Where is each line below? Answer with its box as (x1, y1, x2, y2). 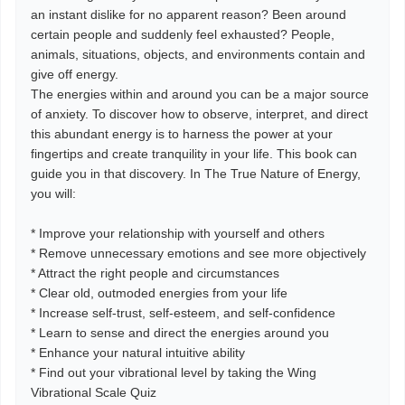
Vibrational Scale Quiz (31, 385, 156, 400)
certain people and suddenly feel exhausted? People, (31, 27, 334, 42)
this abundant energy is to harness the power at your (31, 127, 333, 141)
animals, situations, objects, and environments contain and (31, 47, 365, 61)
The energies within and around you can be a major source (31, 87, 369, 101)
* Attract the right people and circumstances (31, 266, 279, 280)
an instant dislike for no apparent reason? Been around (31, 7, 346, 22)
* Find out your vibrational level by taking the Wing (31, 365, 316, 380)
